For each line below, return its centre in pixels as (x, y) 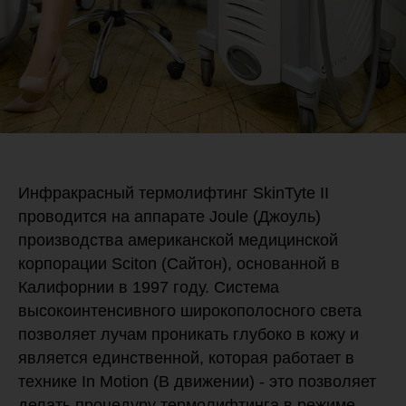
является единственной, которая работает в (186, 358)
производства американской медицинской (178, 240)
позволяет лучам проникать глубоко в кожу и (188, 334)
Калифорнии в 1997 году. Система (149, 287)
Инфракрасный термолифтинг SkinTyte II (174, 193)
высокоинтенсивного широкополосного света (190, 310)
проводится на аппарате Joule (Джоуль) (169, 216)
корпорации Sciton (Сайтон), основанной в (179, 263)
